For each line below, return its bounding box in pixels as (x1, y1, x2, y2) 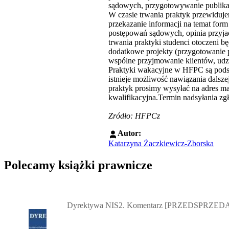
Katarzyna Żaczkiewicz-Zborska (108, 139, 214, 148)
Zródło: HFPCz (108, 111, 160, 121)
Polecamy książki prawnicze (4, 158, 152, 172)
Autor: (118, 129, 141, 138)
